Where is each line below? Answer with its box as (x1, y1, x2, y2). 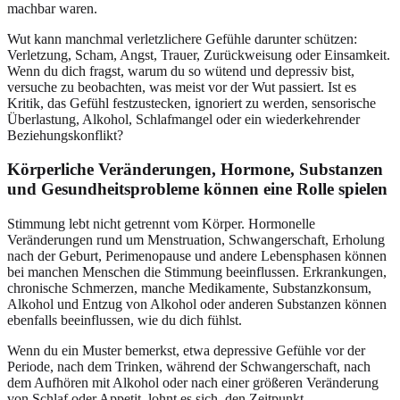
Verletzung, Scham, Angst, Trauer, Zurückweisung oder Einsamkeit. (7, 46, 390, 62)
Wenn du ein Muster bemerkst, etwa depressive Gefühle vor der (7, 343, 365, 359)
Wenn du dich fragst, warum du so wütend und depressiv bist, (7, 62, 354, 79)
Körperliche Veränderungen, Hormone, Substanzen (7, 160, 383, 179)
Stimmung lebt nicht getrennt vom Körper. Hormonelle (7, 216, 315, 232)
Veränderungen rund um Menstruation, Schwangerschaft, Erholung (7, 232, 385, 248)
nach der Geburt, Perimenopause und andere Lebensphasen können (7, 248, 387, 264)
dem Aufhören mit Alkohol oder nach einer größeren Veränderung (7, 375, 379, 391)
